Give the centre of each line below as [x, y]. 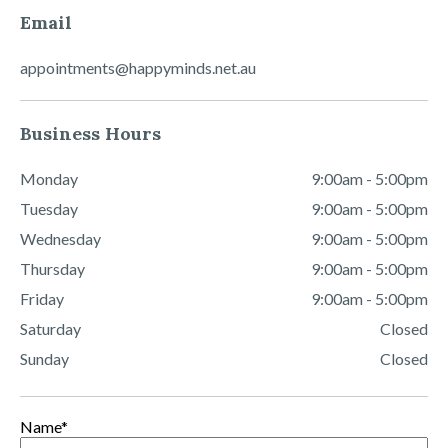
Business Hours [90, 133]
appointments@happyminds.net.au [138, 67]
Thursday [52, 268]
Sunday [44, 358]
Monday [49, 178]
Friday [42, 298]
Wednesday [60, 238]
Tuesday [49, 208]
